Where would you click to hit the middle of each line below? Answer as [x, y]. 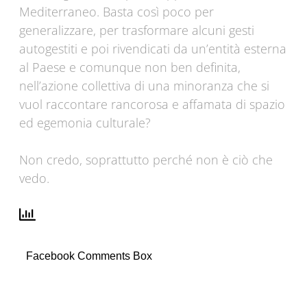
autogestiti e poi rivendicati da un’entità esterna [153, 49]
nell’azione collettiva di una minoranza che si [144, 86]
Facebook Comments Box [89, 256]
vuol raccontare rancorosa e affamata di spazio [152, 105]
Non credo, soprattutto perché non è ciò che [146, 160]
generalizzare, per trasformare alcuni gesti [137, 30]
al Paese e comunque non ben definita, [130, 67]
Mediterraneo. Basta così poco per [116, 12]
